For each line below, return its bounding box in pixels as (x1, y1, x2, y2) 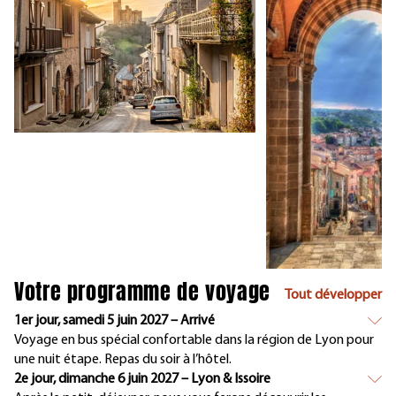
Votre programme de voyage (14, 276, 270, 308)
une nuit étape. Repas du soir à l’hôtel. (14, 353, 234, 368)
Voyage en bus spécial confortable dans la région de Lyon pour (14, 333, 374, 348)
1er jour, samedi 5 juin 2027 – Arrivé (14, 314, 215, 329)
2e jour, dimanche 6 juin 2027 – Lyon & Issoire (14, 372, 270, 387)
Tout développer (285, 288, 382, 303)
